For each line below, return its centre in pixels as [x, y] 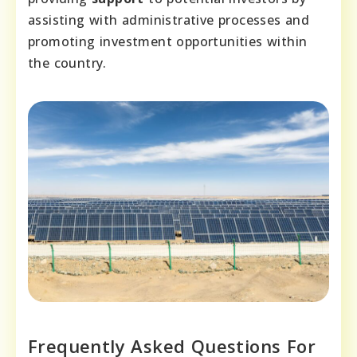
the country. [67, 63]
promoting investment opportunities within [168, 42]
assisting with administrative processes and [169, 20]
